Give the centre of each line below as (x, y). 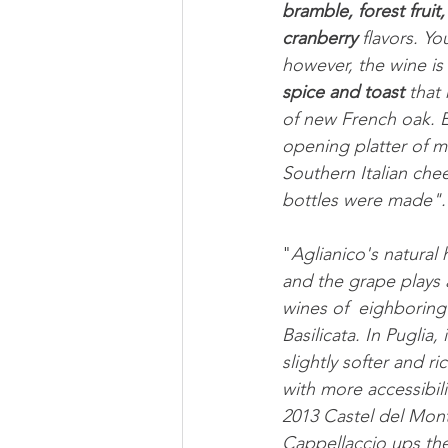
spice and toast (343, 92)
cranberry (319, 38)
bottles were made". (364, 200)
